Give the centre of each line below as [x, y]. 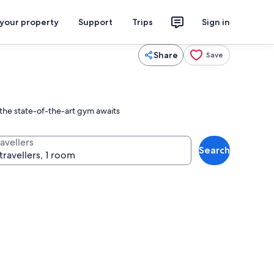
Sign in [216, 22]
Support [95, 22]
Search [214, 150]
